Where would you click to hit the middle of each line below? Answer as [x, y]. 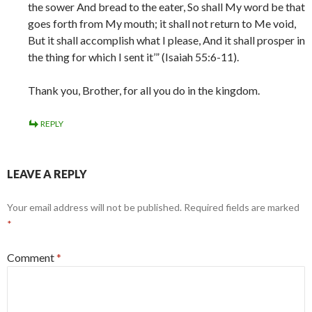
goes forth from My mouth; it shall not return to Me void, [162, 23]
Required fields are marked [242, 207]
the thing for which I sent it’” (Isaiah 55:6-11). [133, 57]
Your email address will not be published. [94, 207]
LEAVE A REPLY [47, 174]
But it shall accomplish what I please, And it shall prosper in [166, 40]
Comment [32, 257]
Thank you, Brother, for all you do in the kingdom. [144, 90]
